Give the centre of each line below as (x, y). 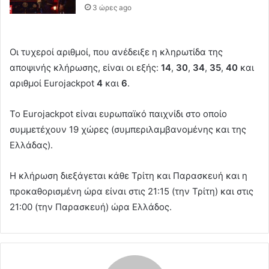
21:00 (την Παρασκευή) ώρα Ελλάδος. (91, 207)
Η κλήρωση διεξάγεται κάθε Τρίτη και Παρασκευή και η (128, 176)
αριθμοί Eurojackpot (53, 83)
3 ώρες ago (112, 8)
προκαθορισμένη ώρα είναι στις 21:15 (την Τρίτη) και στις (131, 192)
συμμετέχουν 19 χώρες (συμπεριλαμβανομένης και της (128, 130)
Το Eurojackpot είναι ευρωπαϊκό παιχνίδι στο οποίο (118, 114)
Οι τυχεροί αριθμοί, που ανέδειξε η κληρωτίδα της (116, 52)
